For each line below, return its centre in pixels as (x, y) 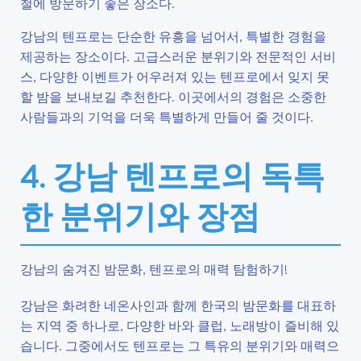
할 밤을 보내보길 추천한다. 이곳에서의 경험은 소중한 (173, 96)
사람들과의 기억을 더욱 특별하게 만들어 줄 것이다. (167, 116)
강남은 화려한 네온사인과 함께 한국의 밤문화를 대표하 (178, 305)
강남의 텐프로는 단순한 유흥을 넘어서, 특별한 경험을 (173, 36)
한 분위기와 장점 (140, 216)
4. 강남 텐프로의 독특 (172, 175)
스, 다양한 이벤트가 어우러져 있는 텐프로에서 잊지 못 (175, 76)
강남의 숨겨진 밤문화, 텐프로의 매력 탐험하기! (154, 269)
